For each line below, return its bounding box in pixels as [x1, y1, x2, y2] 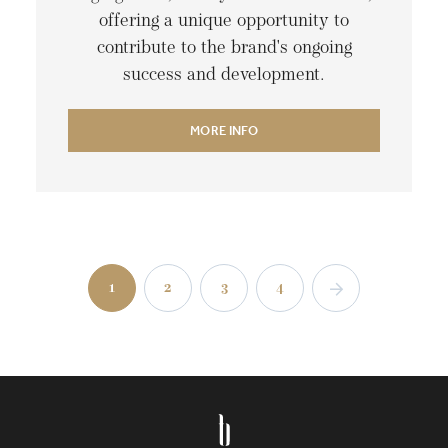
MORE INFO [190, 122, 258, 140]
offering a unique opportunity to [99, 12, 349, 32]
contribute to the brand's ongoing [96, 39, 352, 59]
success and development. [123, 66, 325, 86]
